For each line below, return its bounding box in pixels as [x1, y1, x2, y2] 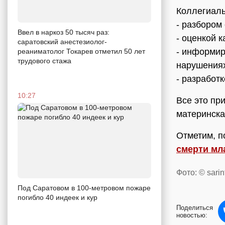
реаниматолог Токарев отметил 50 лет [18, 47, 145, 55]
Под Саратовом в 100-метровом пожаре [18, 183, 151, 192]
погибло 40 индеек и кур [18, 193, 97, 201]
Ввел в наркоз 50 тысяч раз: [18, 28, 109, 36]
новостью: [176, 211, 207, 219]
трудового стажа [18, 56, 71, 65]
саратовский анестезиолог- [18, 37, 107, 46]
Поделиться [176, 204, 213, 212]
